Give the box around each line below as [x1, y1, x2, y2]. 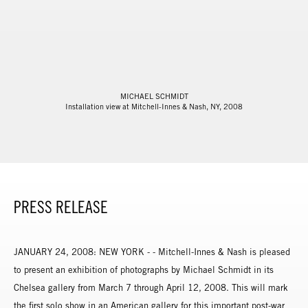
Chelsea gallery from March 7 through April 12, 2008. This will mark [14, 282, 288, 293]
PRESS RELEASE [14, 197, 108, 217]
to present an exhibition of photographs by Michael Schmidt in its [14, 264, 274, 275]
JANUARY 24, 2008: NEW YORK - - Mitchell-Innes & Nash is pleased [14, 246, 290, 257]
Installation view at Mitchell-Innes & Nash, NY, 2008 [65, 102, 243, 111]
